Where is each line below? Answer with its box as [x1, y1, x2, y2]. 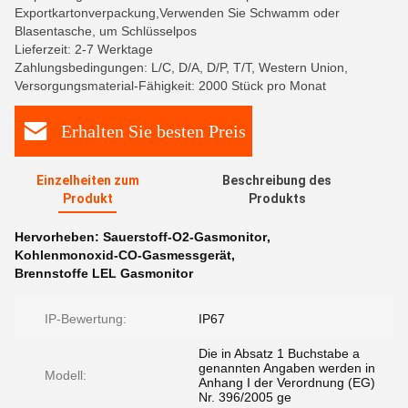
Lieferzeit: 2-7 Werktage [15, 42, 153, 56]
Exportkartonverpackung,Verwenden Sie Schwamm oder [15, 5, 340, 20]
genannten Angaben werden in [199, 361, 375, 375]
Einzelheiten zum [36, 173, 139, 188]
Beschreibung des [222, 173, 332, 188]
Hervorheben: [15, 229, 103, 244]
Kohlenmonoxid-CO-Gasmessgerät [15, 248, 231, 262]
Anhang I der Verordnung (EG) [199, 375, 375, 390]
